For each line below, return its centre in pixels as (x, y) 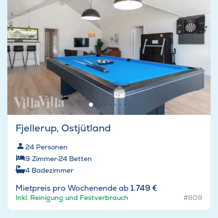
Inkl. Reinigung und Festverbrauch (72, 198)
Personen (52, 147)
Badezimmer (53, 171)
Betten (81, 159)
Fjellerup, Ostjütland (63, 128)
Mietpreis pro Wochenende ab (73, 188)
